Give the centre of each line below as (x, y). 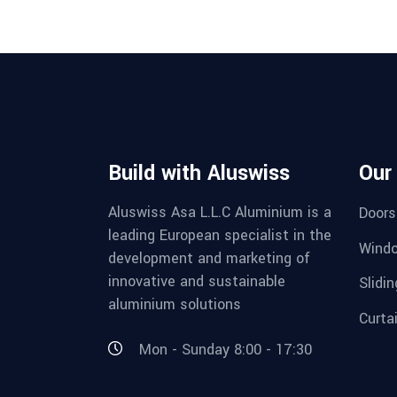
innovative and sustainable (197, 281)
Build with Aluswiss (199, 173)
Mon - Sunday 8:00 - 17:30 (226, 349)
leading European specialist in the (220, 235)
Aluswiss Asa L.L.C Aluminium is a (220, 212)
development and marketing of (209, 258)
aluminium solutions (175, 304)
